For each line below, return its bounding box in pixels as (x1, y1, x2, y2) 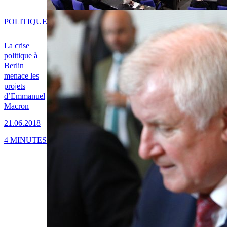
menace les (4, 71, 39, 81)
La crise (4, 41, 29, 50)
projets (4, 82, 25, 91)
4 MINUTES (4, 135, 47, 144)
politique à (4, 51, 37, 60)
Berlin (4, 61, 24, 70)
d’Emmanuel (4, 92, 45, 101)
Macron (4, 102, 29, 111)
